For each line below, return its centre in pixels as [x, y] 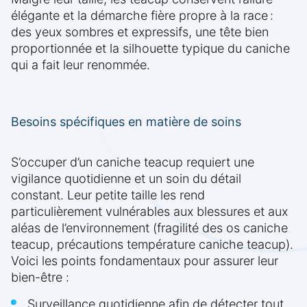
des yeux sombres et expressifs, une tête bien [140, 32]
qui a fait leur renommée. [81, 65]
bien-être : [40, 278]
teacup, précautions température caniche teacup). [152, 245]
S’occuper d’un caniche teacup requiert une [133, 162]
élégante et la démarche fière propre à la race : [142, 16]
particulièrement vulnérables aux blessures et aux [149, 212]
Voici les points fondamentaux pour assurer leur [145, 261]
